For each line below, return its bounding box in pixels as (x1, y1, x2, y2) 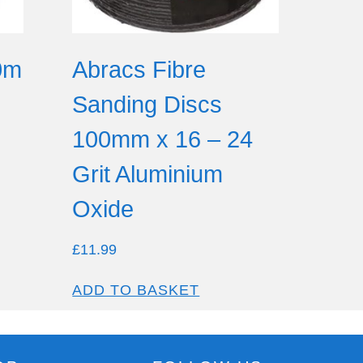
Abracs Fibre (72, 57, 207, 83)
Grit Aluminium (72, 161, 224, 188)
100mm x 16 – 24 (72, 126, 254, 153)
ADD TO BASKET (72, 281, 200, 298)
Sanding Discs (72, 92, 223, 118)
